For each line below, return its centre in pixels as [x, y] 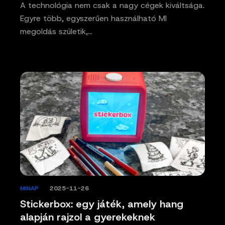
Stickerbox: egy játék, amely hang [102, 204]
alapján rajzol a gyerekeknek [88, 217]
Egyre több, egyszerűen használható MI [93, 18]
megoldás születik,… [56, 31]
